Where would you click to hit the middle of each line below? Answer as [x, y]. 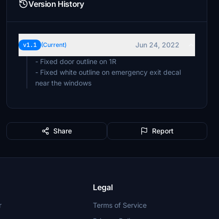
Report [163, 131]
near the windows [64, 83]
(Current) [54, 45]
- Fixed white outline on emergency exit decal [108, 72]
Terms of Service [120, 205]
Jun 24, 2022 [157, 45]
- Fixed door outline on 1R [76, 61]
